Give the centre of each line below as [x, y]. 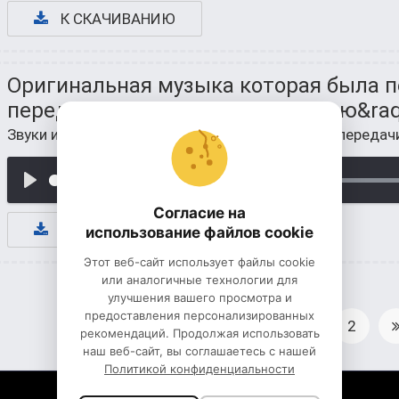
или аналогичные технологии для [199, 280]
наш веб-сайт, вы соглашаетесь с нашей [199, 351]
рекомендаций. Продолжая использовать [199, 333]
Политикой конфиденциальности [199, 369]
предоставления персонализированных [199, 315]
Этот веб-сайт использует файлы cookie [199, 262]
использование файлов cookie [199, 232]
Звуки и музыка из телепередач [118, 134]
